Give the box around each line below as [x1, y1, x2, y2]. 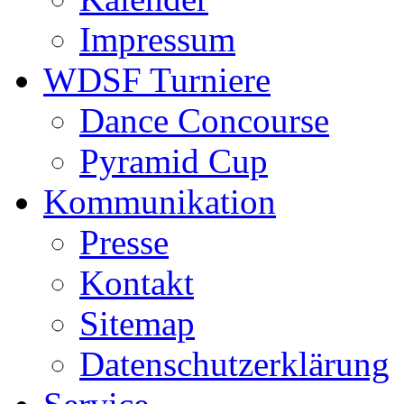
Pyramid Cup [79, 141, 268, 180]
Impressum [79, 19, 235, 59]
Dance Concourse [79, 100, 329, 140]
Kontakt [79, 262, 194, 302]
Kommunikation [43, 181, 276, 221]
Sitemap [79, 303, 195, 343]
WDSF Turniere [43, 60, 271, 99]
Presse [79, 222, 169, 262]
